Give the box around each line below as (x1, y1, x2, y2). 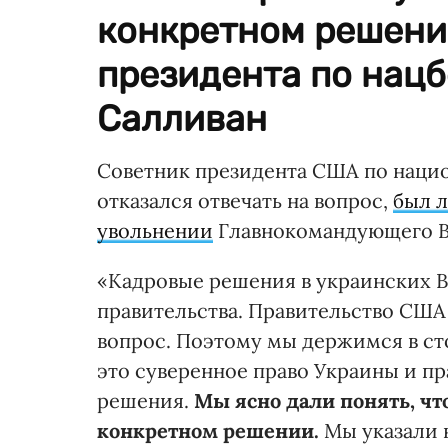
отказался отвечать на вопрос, (97, 188, 393, 214)
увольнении (97, 218, 213, 244)
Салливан (97, 97, 267, 141)
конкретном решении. (97, 418, 319, 444)
